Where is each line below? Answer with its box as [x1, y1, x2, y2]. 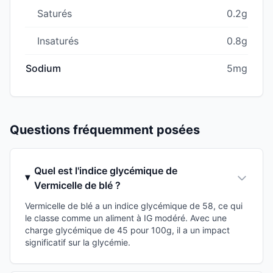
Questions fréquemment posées [10, 122, 200, 137]
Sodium [26, 62, 61, 74]
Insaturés [37, 34, 79, 47]
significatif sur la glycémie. [25, 236, 130, 247]
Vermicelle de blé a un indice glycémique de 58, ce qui [25, 200, 243, 211]
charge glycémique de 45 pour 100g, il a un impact [25, 224, 230, 235]
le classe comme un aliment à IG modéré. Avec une [25, 212, 227, 223]
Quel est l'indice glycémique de [34, 164, 178, 177]
